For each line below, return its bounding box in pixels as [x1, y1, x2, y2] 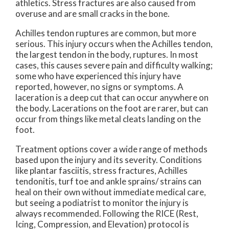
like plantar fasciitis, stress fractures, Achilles [15, 165, 188, 176]
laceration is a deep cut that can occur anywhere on [15, 92, 209, 103]
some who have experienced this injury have [15, 71, 181, 81]
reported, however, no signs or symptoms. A [15, 81, 184, 92]
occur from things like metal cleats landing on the [15, 113, 201, 124]
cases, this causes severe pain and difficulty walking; [15, 60, 213, 71]
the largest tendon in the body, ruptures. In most [15, 49, 198, 60]
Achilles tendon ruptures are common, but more [15, 28, 196, 38]
